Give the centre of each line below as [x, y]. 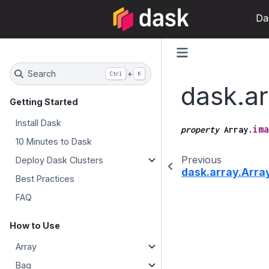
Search [41, 74]
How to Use [35, 225]
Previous [201, 159]
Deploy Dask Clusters [60, 160]
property [200, 129]
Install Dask [39, 122]
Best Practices [45, 178]
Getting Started [44, 101]
